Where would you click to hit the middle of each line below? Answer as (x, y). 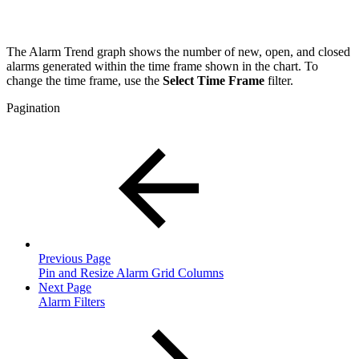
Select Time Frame (214, 80)
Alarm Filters (72, 301)
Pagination (33, 107)
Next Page (65, 287)
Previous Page (75, 258)
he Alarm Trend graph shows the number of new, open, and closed (182, 51)
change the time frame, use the (85, 80)
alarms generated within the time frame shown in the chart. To (162, 66)
